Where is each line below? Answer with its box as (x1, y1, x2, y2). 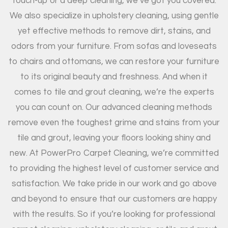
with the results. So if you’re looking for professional (13, 209, 215, 219)
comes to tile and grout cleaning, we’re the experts (14, 87, 214, 97)
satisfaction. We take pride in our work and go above (11, 179, 217, 188)
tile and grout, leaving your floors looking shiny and (17, 133, 211, 142)
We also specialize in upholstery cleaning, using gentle (9, 11, 219, 20)
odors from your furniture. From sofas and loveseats (11, 41, 217, 51)
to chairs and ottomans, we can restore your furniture (9, 56, 219, 66)
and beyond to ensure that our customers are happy (11, 194, 217, 204)
